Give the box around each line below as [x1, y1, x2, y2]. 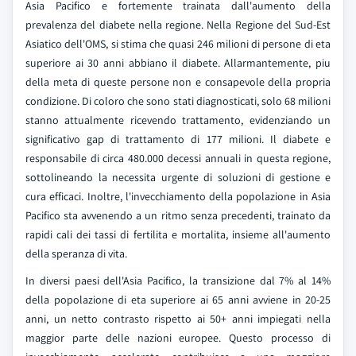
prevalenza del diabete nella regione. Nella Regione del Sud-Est [25, 17, 331, 32]
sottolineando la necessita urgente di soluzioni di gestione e [25, 170, 331, 184]
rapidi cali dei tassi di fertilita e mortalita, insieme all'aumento [25, 227, 331, 242]
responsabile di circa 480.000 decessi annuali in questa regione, [25, 151, 331, 165]
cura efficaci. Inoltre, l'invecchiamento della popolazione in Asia [25, 189, 331, 203]
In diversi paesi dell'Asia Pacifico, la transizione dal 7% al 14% [25, 273, 331, 288]
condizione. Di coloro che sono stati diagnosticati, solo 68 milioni [25, 94, 331, 108]
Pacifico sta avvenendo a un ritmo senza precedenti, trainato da [25, 208, 331, 222]
